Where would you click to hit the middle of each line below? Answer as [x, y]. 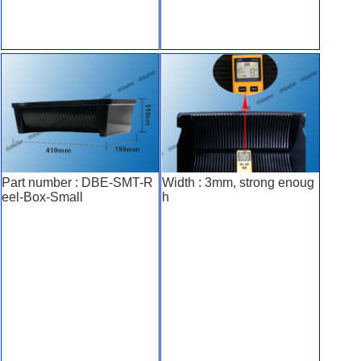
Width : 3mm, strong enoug [238, 182]
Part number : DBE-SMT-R [78, 182]
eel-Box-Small [43, 197]
